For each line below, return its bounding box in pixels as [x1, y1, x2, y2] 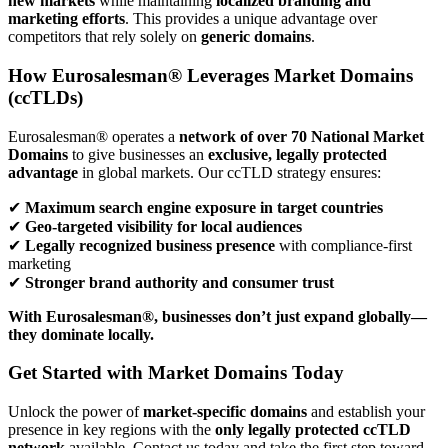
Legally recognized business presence [25, 236, 275, 254]
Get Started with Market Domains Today [8, 362, 344, 384]
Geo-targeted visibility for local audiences [25, 217, 302, 235]
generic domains [201, 28, 311, 46]
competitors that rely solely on [8, 28, 201, 46]
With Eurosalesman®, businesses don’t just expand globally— [8, 307, 427, 325]
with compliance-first [275, 236, 412, 254]
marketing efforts [8, 10, 125, 28]
